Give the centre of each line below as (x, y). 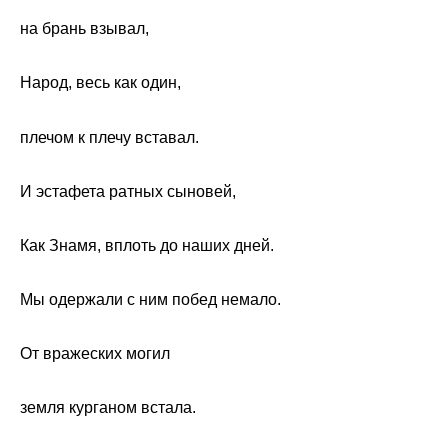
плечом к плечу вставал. (109, 137)
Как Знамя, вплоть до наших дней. (147, 245)
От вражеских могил (95, 354)
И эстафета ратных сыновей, (128, 191)
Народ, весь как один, (100, 83)
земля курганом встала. (108, 408)
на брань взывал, (84, 29)
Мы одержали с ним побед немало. (150, 300)
